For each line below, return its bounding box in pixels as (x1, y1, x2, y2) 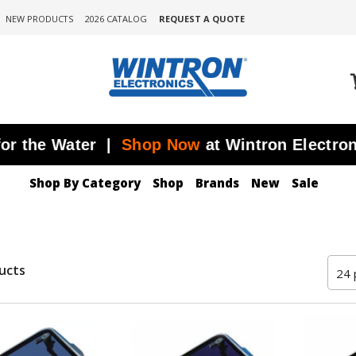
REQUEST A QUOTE (158, 13, 245, 25)
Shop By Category (29, 174, 141, 191)
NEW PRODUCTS (5, 13, 73, 25)
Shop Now (93, 135, 172, 153)
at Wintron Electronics (172, 135, 353, 153)
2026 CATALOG (84, 13, 147, 25)
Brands (195, 174, 239, 191)
